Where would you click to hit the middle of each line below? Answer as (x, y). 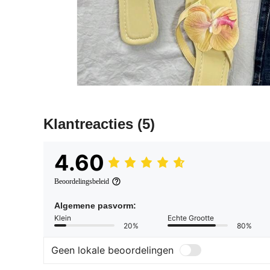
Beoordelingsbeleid (82, 181)
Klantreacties (90, 124)
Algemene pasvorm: (95, 205)
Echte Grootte (191, 218)
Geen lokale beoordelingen (112, 250)
